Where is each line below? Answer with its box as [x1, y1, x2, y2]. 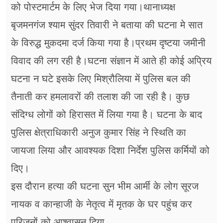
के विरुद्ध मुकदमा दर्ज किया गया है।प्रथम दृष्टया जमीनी [11, 37, 206, 49]
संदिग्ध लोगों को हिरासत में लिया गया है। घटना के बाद [11, 109, 202, 120]
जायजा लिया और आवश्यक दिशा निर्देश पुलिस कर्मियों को [11, 145, 210, 156]
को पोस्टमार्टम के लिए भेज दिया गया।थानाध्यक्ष [11, 1, 175, 13]
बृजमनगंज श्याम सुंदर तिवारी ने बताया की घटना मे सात [11, 19, 203, 31]
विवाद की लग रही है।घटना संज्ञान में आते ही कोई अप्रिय [11, 55, 212, 67]
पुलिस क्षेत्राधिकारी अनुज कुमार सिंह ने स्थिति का [11, 127, 186, 138]
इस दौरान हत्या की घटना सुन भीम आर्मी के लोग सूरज [11, 181, 199, 192]
